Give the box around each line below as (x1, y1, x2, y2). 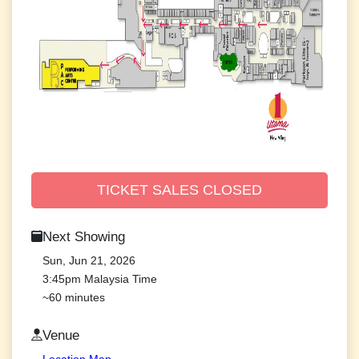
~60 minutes (42, 290, 106, 304)
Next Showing (42, 228, 126, 244)
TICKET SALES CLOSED (97, 181, 262, 198)
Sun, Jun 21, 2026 (42, 253, 136, 267)
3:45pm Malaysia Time (42, 272, 158, 285)
